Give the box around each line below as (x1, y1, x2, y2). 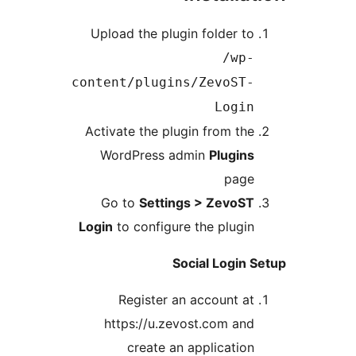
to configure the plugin (211, 219, 353, 235)
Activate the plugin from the (184, 123, 353, 140)
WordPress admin (199, 147, 308, 164)
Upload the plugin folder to (189, 25, 353, 42)
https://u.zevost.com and (203, 315, 353, 332)
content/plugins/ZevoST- (170, 75, 353, 91)
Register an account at (217, 292, 353, 308)
